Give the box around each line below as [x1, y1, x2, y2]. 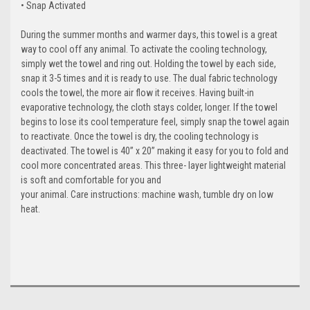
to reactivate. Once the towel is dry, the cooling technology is [21, 130, 259, 142]
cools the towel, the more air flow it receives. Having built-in [21, 86, 254, 98]
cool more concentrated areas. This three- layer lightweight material [21, 159, 286, 171]
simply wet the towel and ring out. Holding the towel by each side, [21, 57, 276, 69]
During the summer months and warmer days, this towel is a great [21, 28, 277, 40]
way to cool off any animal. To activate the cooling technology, [21, 43, 267, 55]
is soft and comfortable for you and [21, 174, 161, 185]
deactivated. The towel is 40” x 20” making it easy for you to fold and [21, 145, 289, 156]
